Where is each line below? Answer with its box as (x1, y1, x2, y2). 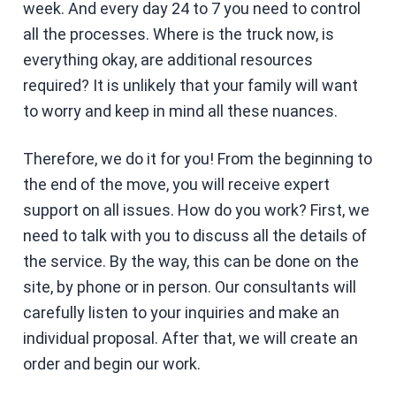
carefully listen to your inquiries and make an (22, 302, 339, 322)
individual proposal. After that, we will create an (22, 328, 358, 347)
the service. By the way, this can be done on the (22, 251, 359, 270)
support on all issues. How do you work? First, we (22, 200, 369, 219)
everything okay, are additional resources (22, 49, 313, 69)
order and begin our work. (22, 354, 201, 373)
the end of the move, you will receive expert (22, 174, 330, 194)
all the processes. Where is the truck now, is (22, 24, 334, 43)
